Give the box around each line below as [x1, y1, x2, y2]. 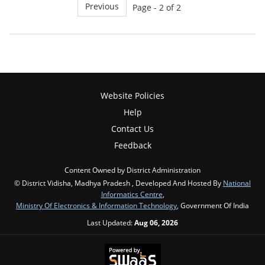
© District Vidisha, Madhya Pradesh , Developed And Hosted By [14, 178, 223, 188]
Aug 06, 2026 [134, 218, 178, 228]
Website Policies [101, 90, 164, 102]
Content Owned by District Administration [64, 165, 201, 175]
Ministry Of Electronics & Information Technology [16, 201, 177, 211]
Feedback [114, 140, 151, 151]
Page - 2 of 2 [132, 2, 181, 14]
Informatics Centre [101, 189, 163, 199]
